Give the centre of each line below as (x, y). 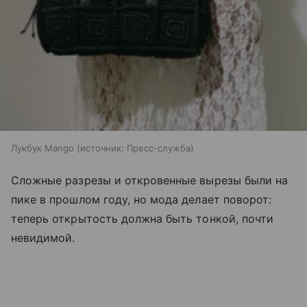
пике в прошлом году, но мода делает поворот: (142, 200)
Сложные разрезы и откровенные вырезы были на (150, 181)
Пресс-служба (159, 148)
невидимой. (43, 238)
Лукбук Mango (42, 148)
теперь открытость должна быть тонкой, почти (143, 219)
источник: (102, 148)
